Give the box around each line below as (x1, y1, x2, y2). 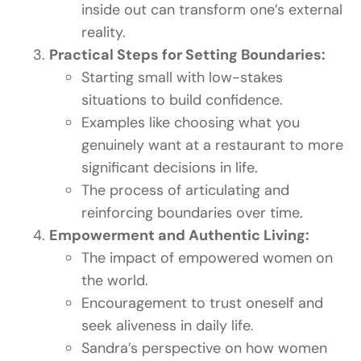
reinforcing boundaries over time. (81, 203, 304, 223)
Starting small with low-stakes (81, 68, 284, 88)
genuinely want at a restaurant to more (81, 135, 344, 156)
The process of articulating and (81, 180, 290, 201)
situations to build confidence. (81, 90, 284, 110)
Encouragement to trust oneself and (81, 293, 324, 313)
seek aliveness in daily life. (81, 316, 255, 336)
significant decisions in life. (81, 158, 259, 178)
